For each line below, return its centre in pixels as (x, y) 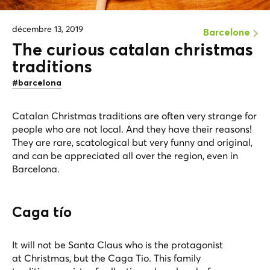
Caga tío (42, 212)
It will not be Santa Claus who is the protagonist (118, 244)
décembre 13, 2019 (48, 29)
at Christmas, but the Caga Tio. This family (106, 258)
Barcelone (227, 32)
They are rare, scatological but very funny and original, (132, 142)
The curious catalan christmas (133, 50)
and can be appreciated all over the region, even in (125, 155)
